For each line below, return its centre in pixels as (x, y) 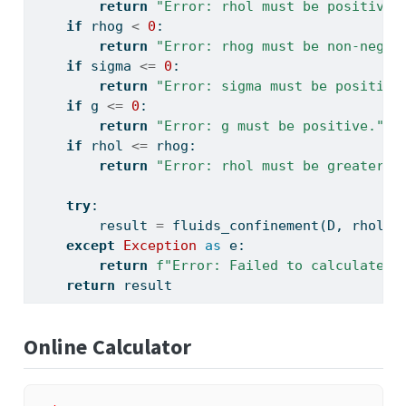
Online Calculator (107, 347)
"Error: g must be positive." (270, 126)
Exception (159, 246)
